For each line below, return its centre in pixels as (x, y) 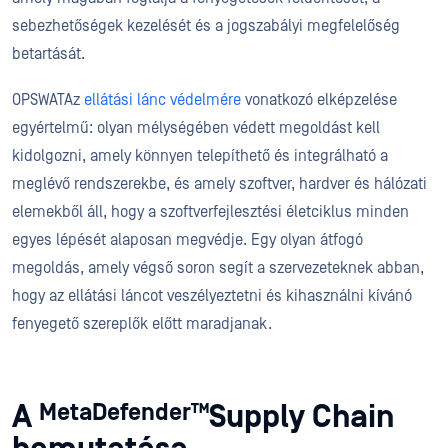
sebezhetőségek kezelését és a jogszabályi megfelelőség (206, 26)
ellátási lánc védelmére (162, 100)
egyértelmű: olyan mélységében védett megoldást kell (196, 128)
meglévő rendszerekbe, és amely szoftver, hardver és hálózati (219, 184)
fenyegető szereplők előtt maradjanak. (142, 324)
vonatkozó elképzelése (319, 100)
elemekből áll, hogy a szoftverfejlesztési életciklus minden (210, 212)
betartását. (52, 54)
